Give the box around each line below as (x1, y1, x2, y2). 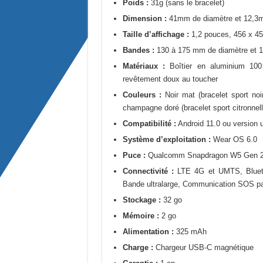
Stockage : (122, 195, 161, 204)
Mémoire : (122, 211, 159, 220)
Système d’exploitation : (122, 135, 211, 144)
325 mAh (173, 227, 207, 236)
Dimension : (122, 14, 167, 23)
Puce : (122, 151, 146, 160)
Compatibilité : (122, 119, 176, 128)
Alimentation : (122, 227, 174, 236)
